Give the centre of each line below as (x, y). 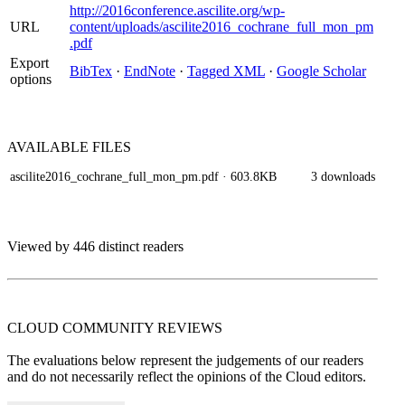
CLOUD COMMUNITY (82, 328)
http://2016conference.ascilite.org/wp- (177, 10)
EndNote (150, 71)
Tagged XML (226, 71)
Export (29, 63)
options (31, 79)
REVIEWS (190, 328)
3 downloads (343, 176)
